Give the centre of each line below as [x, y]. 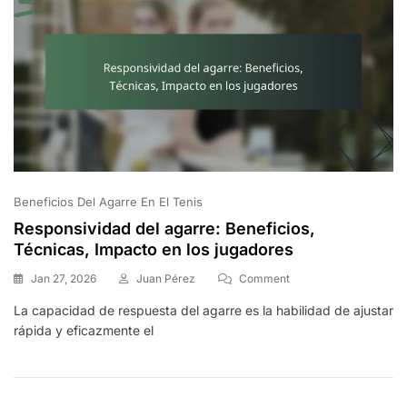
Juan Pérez [166, 278]
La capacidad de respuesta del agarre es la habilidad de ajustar [203, 310]
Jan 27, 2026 [64, 278]
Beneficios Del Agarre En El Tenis [108, 201]
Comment [264, 278]
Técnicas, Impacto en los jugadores [154, 249]
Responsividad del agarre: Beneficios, [164, 228]
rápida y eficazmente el [84, 330]
